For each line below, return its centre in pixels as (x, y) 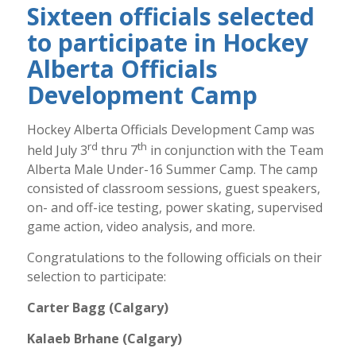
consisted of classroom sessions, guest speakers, (173, 188)
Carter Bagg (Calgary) (97, 307)
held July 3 (57, 150)
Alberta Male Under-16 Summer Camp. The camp (172, 169)
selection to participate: (96, 276)
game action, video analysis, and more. (142, 226)
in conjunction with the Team (235, 150)
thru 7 (117, 150)
